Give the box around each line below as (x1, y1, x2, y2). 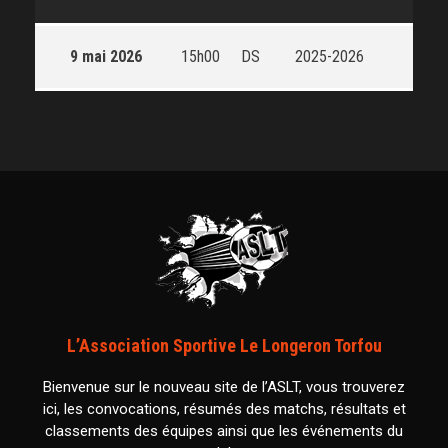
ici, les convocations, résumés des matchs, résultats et (42, 400, 406, 419)
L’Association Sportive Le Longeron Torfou (66, 335, 382, 357)
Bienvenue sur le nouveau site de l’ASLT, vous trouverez (43, 378, 405, 397)
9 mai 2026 (70, 47, 142, 67)
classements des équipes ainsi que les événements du (45, 422, 403, 441)
